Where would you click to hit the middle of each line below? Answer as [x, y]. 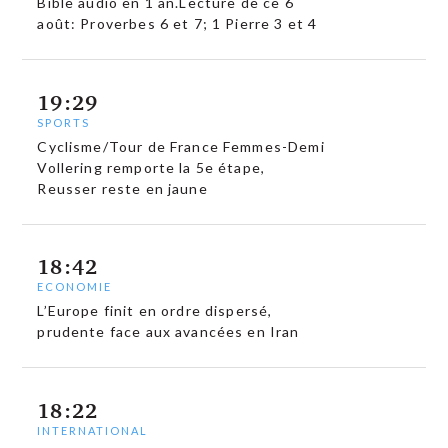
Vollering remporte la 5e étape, [151, 167]
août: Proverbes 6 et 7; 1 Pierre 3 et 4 [177, 23]
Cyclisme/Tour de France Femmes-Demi [181, 146]
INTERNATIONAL [93, 430]
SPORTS [64, 122]
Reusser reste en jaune [122, 188]
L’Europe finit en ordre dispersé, [155, 311]
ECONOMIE [75, 287]
